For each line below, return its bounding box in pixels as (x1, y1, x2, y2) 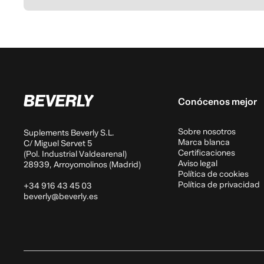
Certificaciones (178, 146, 236, 160)
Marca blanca (178, 135, 230, 150)
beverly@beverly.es (24, 189, 98, 204)
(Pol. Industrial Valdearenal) (24, 147, 127, 162)
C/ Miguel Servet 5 (24, 136, 92, 151)
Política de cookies (178, 167, 249, 181)
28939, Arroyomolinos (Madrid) (24, 157, 141, 173)
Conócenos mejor (178, 94, 258, 110)
